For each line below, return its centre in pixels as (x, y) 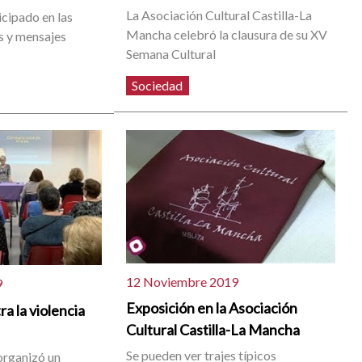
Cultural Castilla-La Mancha (213, 330)
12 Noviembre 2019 (183, 281)
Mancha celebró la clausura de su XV (227, 34)
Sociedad (158, 85)
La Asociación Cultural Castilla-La (219, 15)
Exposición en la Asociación (212, 308)
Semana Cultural (171, 53)
